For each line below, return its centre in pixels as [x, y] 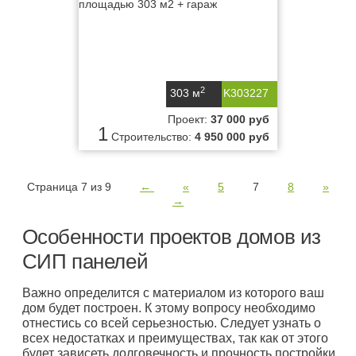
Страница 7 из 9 [69, 187]
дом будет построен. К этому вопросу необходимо [168, 308]
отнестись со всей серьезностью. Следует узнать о [171, 323]
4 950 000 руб [232, 137]
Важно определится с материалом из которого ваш [173, 293]
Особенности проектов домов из [171, 237]
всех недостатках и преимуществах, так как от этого [175, 338]
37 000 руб [240, 119]
